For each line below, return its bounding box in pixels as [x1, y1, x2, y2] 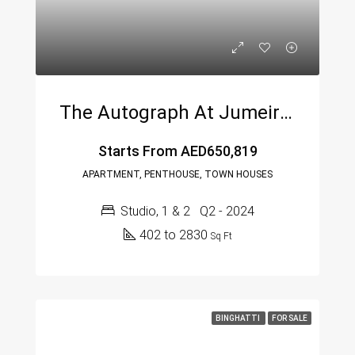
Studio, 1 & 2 [120, 203, 190, 219]
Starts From [97, 142, 177, 159]
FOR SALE [272, 313, 307, 323]
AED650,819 [177, 142, 258, 159]
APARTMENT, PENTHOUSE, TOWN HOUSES [82, 168, 273, 180]
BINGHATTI [216, 313, 261, 323]
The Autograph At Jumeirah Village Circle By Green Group [280, 101, 292, 124]
